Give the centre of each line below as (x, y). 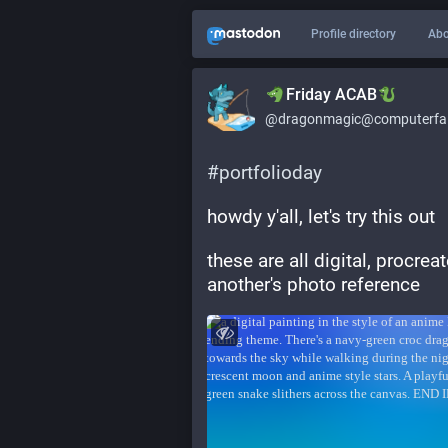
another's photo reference (313, 284)
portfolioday (270, 172)
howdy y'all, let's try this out (321, 216)
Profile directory (353, 34)
